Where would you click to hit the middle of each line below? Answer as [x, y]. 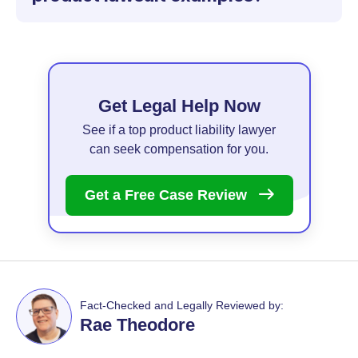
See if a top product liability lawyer [179, 130]
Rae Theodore [137, 325]
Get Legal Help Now [179, 106]
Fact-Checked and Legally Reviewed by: [182, 305]
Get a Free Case [141, 195]
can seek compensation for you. [179, 149]
